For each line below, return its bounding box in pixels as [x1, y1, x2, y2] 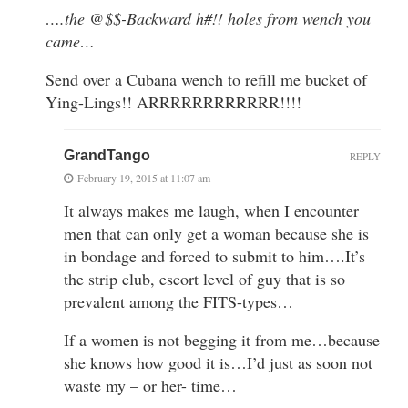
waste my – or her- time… [64, 373, 237, 396]
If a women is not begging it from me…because [64, 328, 380, 351]
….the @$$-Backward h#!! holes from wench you [46, 6, 371, 29]
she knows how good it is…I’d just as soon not [64, 351, 372, 373]
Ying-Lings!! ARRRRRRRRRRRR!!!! [46, 90, 301, 113]
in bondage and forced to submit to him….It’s [64, 244, 365, 267]
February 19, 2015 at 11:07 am [77, 169, 210, 185]
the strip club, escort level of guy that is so [64, 267, 345, 290]
